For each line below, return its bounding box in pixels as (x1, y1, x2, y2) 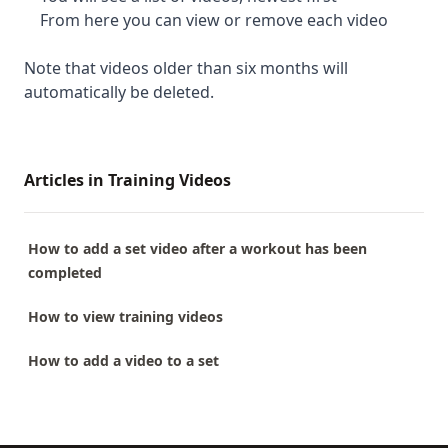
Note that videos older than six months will (24, 57, 348, 79)
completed (28, 263, 102, 282)
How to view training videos (28, 307, 223, 326)
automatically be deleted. (24, 81, 214, 103)
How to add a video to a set (28, 351, 219, 370)
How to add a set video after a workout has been (28, 239, 367, 258)
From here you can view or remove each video (40, 9, 388, 31)
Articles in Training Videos (24, 169, 231, 191)
